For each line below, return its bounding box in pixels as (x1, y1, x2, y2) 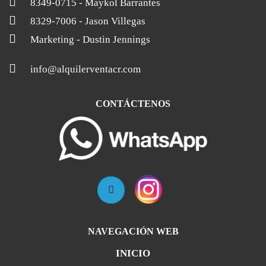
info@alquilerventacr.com (30, 64, 141, 75)
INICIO (116, 247, 150, 259)
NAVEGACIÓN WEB (87, 226, 179, 236)
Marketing (28, 34, 77, 45)
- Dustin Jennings (77, 34, 150, 45)
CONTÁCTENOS (96, 99, 170, 109)
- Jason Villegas (79, 15, 145, 27)
